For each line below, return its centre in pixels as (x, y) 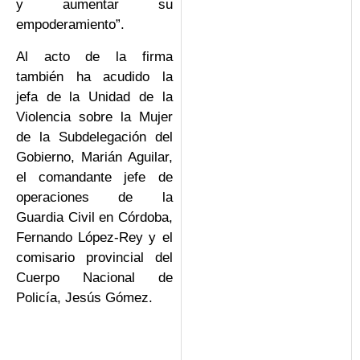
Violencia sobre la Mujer (94, 117)
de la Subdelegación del (94, 137)
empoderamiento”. (70, 25)
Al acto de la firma (94, 56)
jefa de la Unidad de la (94, 96)
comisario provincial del (94, 257)
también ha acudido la (94, 76)
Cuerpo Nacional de (94, 277)
